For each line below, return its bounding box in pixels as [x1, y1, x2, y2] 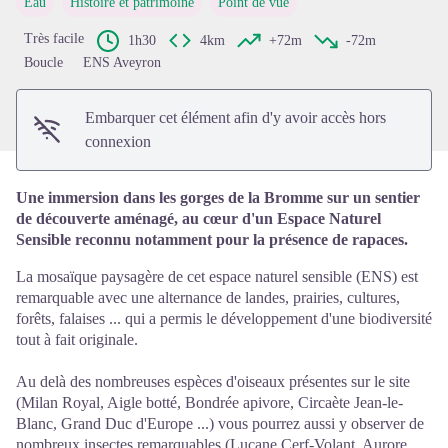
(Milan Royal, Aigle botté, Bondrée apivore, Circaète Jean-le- [16, 393, 403, 411]
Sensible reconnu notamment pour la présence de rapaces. [16, 230, 408, 248]
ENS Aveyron [83, 54, 161, 70]
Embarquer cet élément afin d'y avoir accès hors [85, 108, 387, 126]
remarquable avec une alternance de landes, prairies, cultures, [16, 288, 400, 306]
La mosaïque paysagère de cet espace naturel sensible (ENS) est [16, 267, 418, 285]
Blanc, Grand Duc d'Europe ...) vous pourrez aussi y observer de [16, 414, 424, 432]
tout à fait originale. [16, 330, 138, 348]
